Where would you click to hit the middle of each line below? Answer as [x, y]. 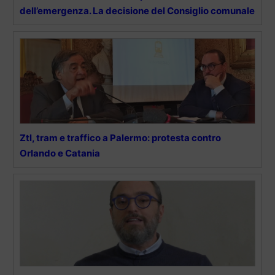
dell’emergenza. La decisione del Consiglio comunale [137, 10]
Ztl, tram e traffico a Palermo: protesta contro [120, 137]
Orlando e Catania [60, 153]
